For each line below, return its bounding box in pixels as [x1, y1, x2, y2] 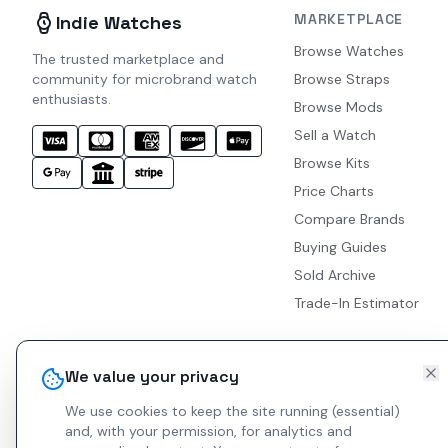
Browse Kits [294, 154, 371, 172]
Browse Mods [294, 98, 384, 116]
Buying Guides [294, 238, 388, 256]
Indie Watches [56, 11, 182, 34]
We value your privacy [65, 366, 239, 387]
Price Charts [294, 182, 375, 200]
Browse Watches [294, 42, 405, 60]
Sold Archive [294, 266, 377, 284]
